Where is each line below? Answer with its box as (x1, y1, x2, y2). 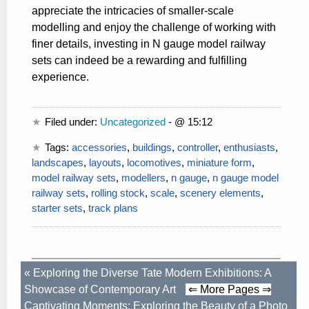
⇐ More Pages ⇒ (188, 283, 271, 295)
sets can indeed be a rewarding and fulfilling (32, 54, 247, 66)
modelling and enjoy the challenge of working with (32, 21, 276, 33)
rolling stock (91, 186, 145, 199)
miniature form (187, 156, 252, 168)
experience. (32, 70, 89, 83)
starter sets (32, 201, 83, 214)
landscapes (32, 156, 83, 168)
